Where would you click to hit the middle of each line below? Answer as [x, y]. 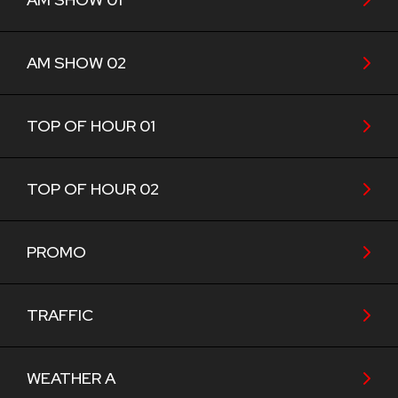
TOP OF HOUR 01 [91, 126]
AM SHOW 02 [76, 63]
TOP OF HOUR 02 [93, 189]
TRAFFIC [60, 315]
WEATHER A [71, 378]
